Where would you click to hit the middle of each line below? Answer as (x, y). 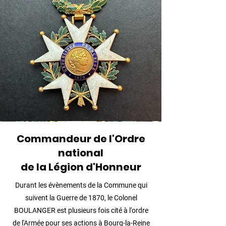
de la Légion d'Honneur (81, 167)
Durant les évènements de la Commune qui (81, 185)
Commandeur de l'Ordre (81, 139)
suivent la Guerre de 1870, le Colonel (81, 198)
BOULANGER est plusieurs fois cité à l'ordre (81, 210)
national (81, 153)
